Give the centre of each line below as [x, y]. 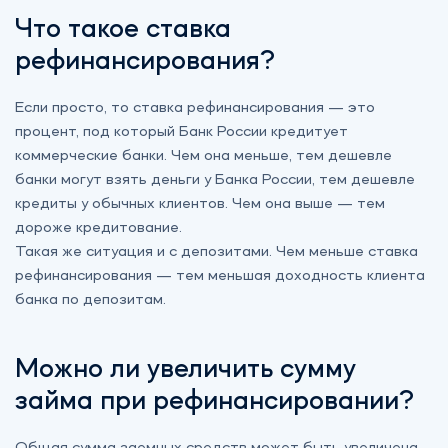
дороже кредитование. [98, 227]
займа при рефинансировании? [214, 401]
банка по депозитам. [90, 299]
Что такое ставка [123, 29]
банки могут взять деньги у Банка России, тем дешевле [215, 179]
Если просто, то [74, 107]
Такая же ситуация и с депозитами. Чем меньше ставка [216, 251]
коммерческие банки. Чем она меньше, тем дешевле [203, 155]
